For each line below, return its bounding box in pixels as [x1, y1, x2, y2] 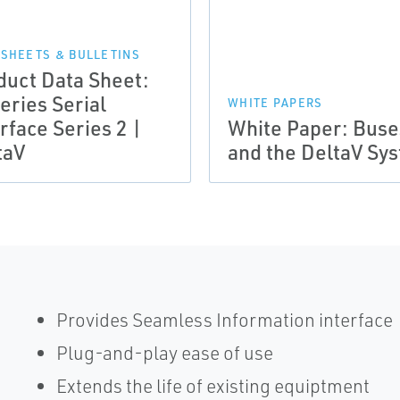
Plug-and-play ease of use [55, 341, 273, 364]
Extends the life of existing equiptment [55, 374, 370, 397]
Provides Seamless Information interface [55, 308, 393, 331]
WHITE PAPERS [228, 96, 323, 110]
